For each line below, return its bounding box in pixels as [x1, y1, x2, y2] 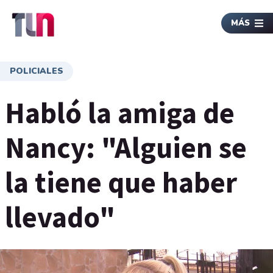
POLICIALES [10, 65, 63, 77]
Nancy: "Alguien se [5, 129, 247, 166]
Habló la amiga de [5, 94, 235, 131]
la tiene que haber [5, 164, 237, 200]
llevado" [5, 199, 115, 235]
